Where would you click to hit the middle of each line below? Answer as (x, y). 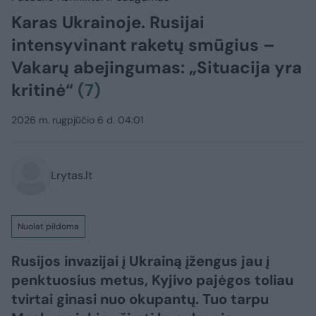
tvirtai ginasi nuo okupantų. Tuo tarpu (140, 299)
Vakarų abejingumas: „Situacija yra (157, 68)
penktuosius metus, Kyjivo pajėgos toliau (152, 280)
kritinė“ (44, 90)
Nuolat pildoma (48, 227)
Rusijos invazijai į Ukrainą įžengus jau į (140, 261)
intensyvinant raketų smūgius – (143, 45)
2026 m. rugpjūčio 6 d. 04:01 (77, 120)
